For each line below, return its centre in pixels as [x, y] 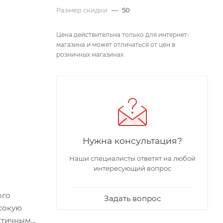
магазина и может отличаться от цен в [116, 44]
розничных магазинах [90, 54]
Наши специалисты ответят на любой [132, 158]
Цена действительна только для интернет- [123, 34]
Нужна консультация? [132, 140]
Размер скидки [83, 10]
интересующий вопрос [132, 168]
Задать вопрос [132, 198]
